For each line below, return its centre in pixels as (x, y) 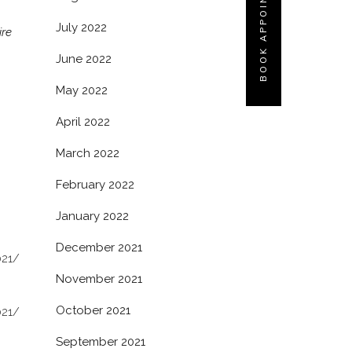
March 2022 (88, 153)
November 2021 (99, 279)
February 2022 (95, 185)
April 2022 (83, 122)
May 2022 (82, 90)
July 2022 (81, 27)
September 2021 (101, 342)
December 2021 (99, 247)
